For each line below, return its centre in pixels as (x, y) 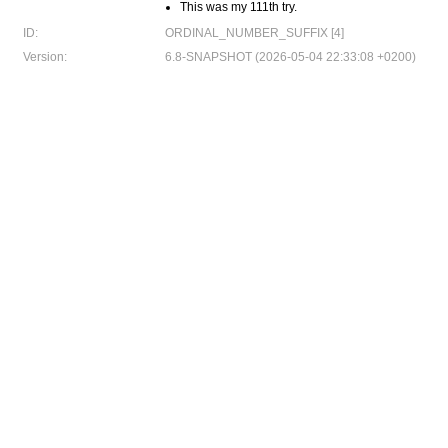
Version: (45, 57)
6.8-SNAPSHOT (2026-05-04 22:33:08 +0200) (290, 57)
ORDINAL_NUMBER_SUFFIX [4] (254, 33)
